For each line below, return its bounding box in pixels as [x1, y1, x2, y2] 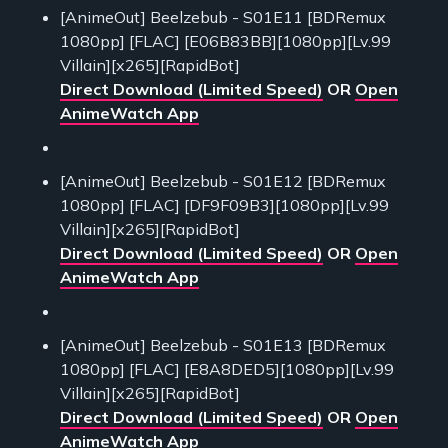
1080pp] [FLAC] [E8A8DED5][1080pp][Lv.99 [60, 359, 394, 380]
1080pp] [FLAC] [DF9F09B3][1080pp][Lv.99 [60, 195, 389, 216]
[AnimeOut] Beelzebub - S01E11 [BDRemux [60, 7, 386, 28]
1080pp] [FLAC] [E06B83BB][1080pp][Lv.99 [60, 31, 391, 52]
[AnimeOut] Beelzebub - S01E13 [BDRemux [60, 335, 386, 356]
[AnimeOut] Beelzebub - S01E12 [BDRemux [60, 171, 386, 192]
